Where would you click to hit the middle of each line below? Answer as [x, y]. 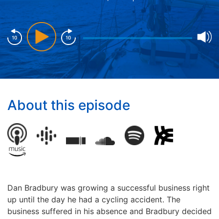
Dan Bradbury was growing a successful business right [109, 188]
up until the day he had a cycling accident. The [94, 200]
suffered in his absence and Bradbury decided [127, 211]
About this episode [69, 105]
